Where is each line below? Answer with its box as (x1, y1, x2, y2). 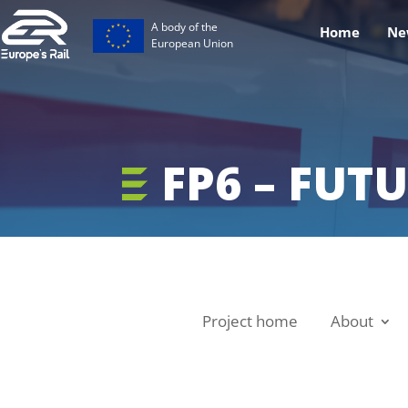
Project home (202, 310, 298, 331)
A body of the (150, 19, 218, 36)
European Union (150, 36, 233, 52)
